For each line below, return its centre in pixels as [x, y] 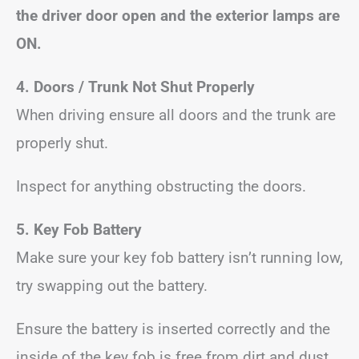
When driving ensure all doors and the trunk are [176, 115]
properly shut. [62, 143]
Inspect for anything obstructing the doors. [161, 186]
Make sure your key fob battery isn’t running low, [179, 258]
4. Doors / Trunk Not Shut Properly [135, 87]
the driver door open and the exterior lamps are [178, 16]
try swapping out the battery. [112, 286]
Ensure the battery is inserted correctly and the [173, 329]
